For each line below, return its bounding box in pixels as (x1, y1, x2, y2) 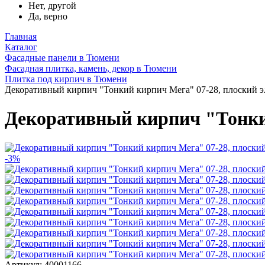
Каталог (5, 42, 37, 52)
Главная (5, 31, 37, 41)
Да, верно (28, 11, 67, 21)
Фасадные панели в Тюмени (5, 53, 119, 63)
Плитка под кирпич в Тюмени (5, 74, 127, 84)
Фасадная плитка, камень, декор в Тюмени (5, 63, 177, 73)
